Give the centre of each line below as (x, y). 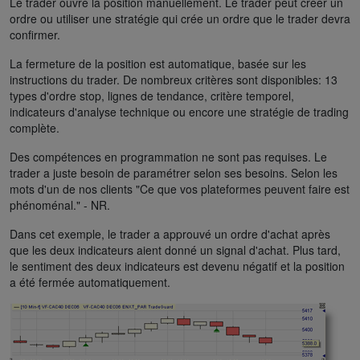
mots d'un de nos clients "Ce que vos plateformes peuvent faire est (180, 188)
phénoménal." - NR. (60, 205)
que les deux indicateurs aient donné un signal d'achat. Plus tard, (175, 250)
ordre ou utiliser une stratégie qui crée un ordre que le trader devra (180, 18)
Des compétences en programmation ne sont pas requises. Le (168, 156)
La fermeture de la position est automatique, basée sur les (158, 63)
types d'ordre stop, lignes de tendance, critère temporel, (152, 95)
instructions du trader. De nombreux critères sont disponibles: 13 (174, 79)
